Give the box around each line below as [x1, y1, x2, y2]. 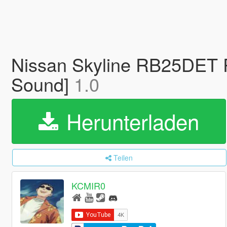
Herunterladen [60, 106, 199, 136]
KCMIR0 [71, 179, 106, 193]
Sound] [11, 71, 74, 97]
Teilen [113, 153, 133, 163]
